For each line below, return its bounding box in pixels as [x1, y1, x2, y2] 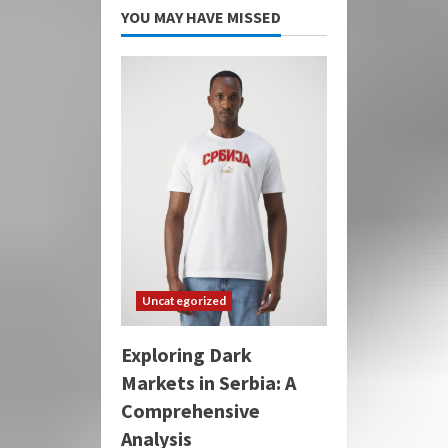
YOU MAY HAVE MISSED [121, 6, 281, 27]
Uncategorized [142, 292, 227, 308]
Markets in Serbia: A [121, 369, 296, 395]
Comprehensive [121, 397, 260, 423]
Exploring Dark [121, 341, 252, 367]
